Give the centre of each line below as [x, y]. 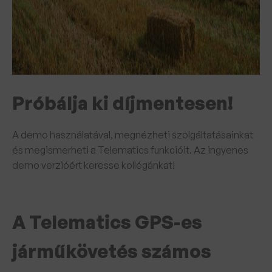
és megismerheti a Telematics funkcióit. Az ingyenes [130, 150]
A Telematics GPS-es [107, 222]
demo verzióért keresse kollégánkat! [93, 165]
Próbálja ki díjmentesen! [123, 103]
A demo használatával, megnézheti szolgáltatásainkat [133, 135]
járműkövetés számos [112, 251]
